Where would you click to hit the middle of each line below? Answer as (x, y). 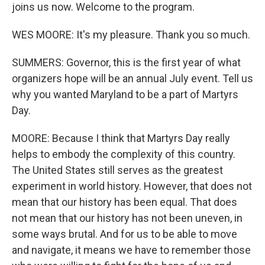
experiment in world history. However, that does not (132, 186)
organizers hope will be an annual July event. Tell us (132, 78)
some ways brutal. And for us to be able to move (125, 234)
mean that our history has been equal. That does (125, 202)
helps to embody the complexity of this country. (124, 154)
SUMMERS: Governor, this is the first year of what (126, 62)
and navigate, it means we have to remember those (131, 250)
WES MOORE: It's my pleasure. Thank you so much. (131, 35)
